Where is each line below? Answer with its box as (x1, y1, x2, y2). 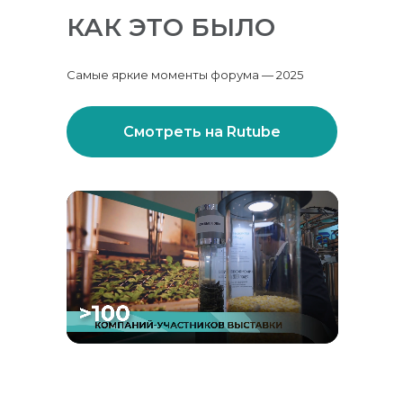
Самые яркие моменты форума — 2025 (67, 67, 303, 82)
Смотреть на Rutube (123, 122, 281, 140)
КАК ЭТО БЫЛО (67, 12, 275, 42)
